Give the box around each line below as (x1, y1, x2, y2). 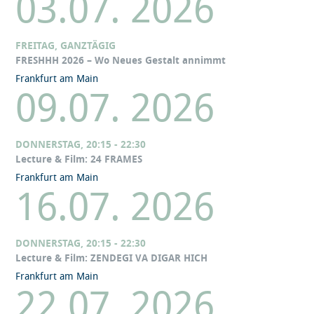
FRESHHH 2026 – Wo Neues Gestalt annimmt (15, 55, 226, 67)
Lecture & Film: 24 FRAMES (15, 153, 143, 166)
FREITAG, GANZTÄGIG (15, 40, 116, 53)
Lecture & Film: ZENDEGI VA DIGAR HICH (15, 252, 208, 265)
